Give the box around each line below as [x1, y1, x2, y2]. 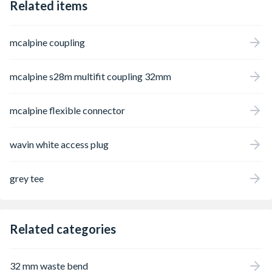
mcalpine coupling [10, 36, 85, 48]
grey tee [10, 172, 44, 184]
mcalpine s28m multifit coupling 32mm [10, 70, 171, 82]
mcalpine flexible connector [10, 104, 125, 116]
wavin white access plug [10, 138, 109, 150]
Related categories [10, 222, 116, 236]
